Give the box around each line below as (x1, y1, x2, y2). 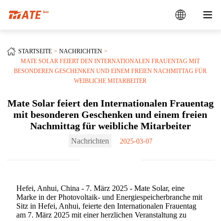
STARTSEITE (18, 48, 52, 55)
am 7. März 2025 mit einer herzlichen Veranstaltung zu (16, 211, 187, 219)
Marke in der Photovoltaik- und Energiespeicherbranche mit (16, 193, 203, 201)
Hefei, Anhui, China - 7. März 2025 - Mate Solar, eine (16, 184, 185, 192)
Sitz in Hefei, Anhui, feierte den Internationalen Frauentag (16, 202, 197, 210)
